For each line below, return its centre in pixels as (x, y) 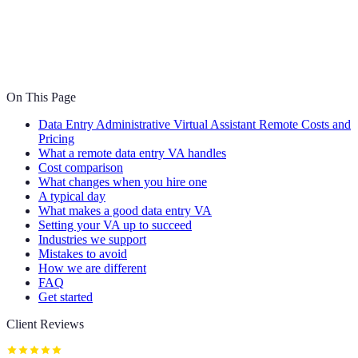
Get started (66, 296)
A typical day (72, 196)
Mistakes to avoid (83, 253)
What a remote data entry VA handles (132, 153)
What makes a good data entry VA (125, 210)
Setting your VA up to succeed (115, 225)
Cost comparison (81, 167)
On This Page (41, 97)
